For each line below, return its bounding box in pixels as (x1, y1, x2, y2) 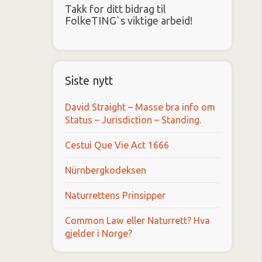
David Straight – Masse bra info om (65, 101, 215, 112)
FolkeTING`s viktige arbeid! (65, 14, 192, 26)
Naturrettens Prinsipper (65, 189, 166, 201)
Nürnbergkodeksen (65, 164, 146, 175)
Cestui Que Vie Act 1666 (65, 139, 169, 150)
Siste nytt (65, 74, 113, 87)
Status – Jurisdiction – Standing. (65, 114, 201, 125)
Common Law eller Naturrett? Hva (65, 215, 210, 226)
